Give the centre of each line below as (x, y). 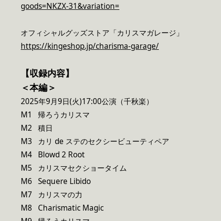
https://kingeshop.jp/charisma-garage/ (90, 46)
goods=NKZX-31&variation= (70, 6)
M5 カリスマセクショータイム (74, 168)
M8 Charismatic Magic (62, 208)
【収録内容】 (47, 73)
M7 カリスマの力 (52, 195)
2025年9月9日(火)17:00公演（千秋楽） (87, 102)
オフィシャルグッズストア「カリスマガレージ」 (102, 33)
